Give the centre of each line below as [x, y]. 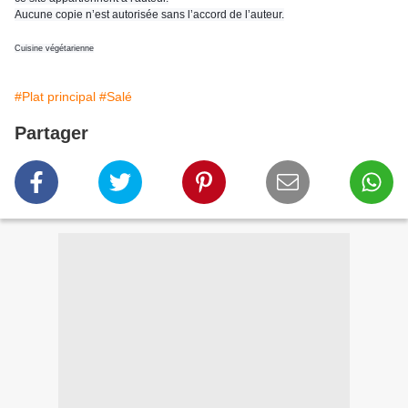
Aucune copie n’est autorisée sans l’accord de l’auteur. [149, 15]
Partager [51, 133]
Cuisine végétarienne [54, 49]
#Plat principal [55, 97]
